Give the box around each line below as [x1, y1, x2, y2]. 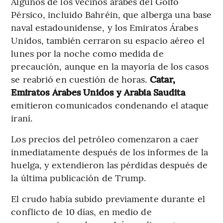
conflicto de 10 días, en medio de [11, 205, 152, 218]
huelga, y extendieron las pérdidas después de [11, 158, 208, 171]
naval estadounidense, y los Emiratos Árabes [11, 21, 198, 34]
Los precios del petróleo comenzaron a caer [11, 132, 199, 145]
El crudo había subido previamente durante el [11, 192, 205, 205]
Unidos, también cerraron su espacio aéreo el [11, 34, 205, 47]
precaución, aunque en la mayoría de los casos [11, 60, 209, 73]
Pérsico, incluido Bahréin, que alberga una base [11, 8, 212, 21]
